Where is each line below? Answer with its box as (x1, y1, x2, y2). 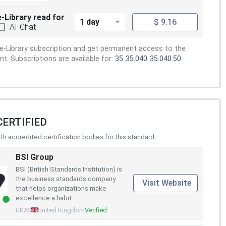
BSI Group (16, 152, 53, 162)
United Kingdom (37, 206, 85, 214)
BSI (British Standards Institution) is (16, 164, 122, 173)
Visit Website (142, 178, 191, 188)
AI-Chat (10, 22, 36, 32)
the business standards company (16, 174, 116, 183)
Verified (84, 206, 107, 214)
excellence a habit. (16, 193, 73, 202)
